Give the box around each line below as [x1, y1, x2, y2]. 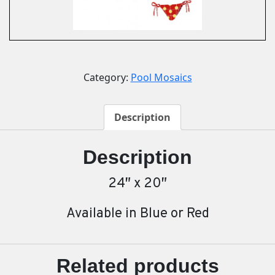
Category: [83, 70, 131, 84]
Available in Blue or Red [66, 206, 209, 223]
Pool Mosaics [130, 70, 192, 84]
